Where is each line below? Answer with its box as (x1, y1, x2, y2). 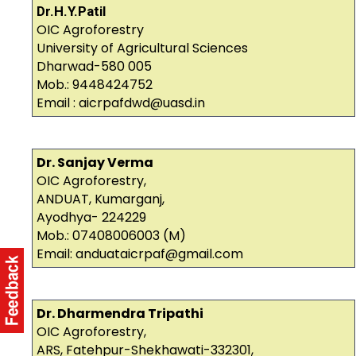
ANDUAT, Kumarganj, (37, 190, 164, 209)
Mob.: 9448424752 (37, 75, 153, 95)
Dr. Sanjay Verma (37, 153, 153, 172)
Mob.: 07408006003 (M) (37, 226, 186, 246)
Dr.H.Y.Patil (37, 3, 106, 20)
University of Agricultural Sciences (37, 39, 248, 58)
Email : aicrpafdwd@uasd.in (37, 94, 205, 113)
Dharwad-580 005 (37, 57, 152, 76)
